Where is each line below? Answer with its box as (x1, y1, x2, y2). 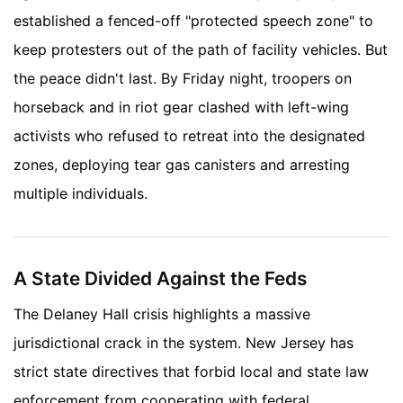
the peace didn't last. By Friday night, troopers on (13, 68, 352, 87)
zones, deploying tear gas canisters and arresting (13, 155, 350, 174)
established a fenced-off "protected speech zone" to (13, 11, 373, 30)
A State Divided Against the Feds (13, 266, 307, 290)
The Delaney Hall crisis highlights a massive (13, 305, 310, 324)
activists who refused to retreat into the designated (13, 126, 365, 145)
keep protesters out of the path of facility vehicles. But (13, 40, 388, 58)
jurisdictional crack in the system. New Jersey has (13, 334, 354, 353)
